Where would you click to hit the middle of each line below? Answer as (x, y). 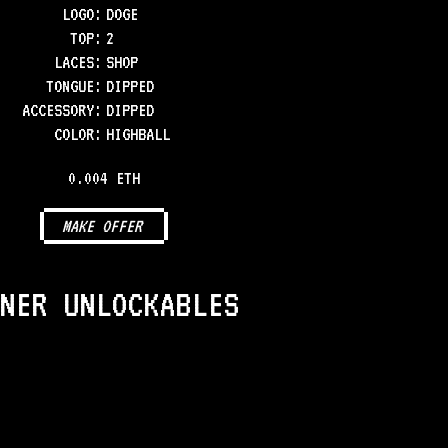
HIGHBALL (138, 134)
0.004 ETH (104, 178)
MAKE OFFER (104, 226)
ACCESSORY (58, 110)
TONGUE (70, 86)
